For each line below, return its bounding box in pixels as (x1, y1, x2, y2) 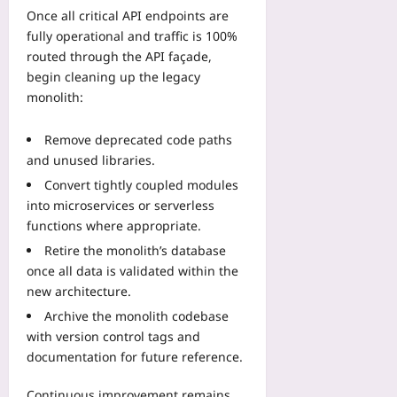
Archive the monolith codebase (44, 307, 229, 324)
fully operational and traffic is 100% (27, 27, 237, 44)
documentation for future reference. (27, 347, 243, 365)
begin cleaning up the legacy (27, 67, 200, 85)
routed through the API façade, (27, 47, 212, 65)
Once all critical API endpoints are (27, 6, 229, 24)
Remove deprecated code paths (44, 130, 232, 148)
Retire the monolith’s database (44, 241, 226, 259)
